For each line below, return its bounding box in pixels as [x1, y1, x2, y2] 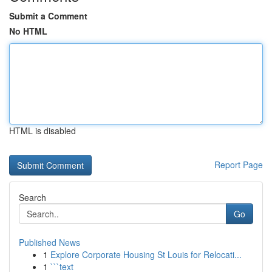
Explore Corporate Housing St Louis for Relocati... [50, 248, 242, 260]
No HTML [9, 25, 47, 37]
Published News [19, 236, 80, 248]
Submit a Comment [9, 10, 87, 22]
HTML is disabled [9, 124, 76, 137]
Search [19, 191, 46, 203]
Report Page [214, 158, 263, 171]
